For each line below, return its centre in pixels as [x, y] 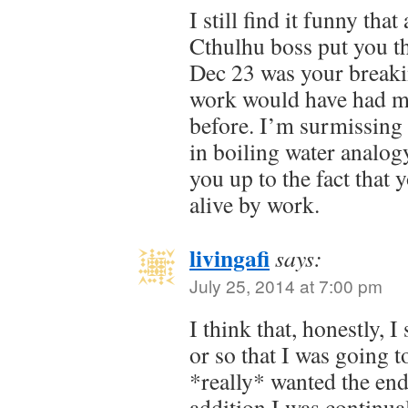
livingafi [229, 258]
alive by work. [255, 204]
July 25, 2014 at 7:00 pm [286, 286]
